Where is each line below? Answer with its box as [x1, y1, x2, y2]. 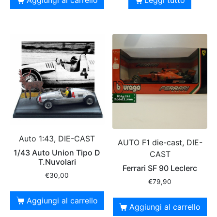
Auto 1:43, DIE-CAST [19, 133, 95, 143]
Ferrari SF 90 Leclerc [123, 163, 198, 173]
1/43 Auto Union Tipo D [14, 147, 101, 157]
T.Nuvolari [38, 156, 76, 167]
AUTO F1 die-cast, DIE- [117, 137, 202, 147]
